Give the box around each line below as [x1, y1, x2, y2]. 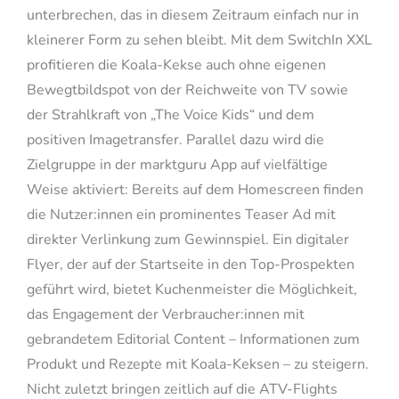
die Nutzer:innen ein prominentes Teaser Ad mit [26, 204, 336, 224]
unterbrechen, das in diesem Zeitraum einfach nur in [26, 4, 359, 25]
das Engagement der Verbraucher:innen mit [26, 304, 305, 324]
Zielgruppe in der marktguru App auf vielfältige [26, 154, 328, 175]
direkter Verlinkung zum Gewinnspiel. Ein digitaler [26, 229, 349, 249]
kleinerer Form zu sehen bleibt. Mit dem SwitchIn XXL [26, 29, 372, 50]
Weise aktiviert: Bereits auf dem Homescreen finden [26, 179, 363, 199]
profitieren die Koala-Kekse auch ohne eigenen [26, 54, 326, 75]
